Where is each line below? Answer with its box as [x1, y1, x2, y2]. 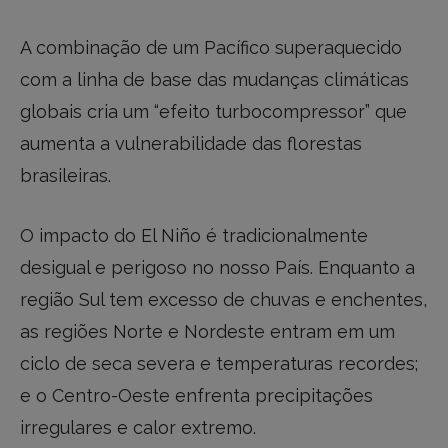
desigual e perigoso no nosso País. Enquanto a [20, 256, 415, 278]
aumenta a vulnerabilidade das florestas [20, 132, 362, 154]
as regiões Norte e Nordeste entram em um [20, 320, 395, 342]
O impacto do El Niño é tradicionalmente [20, 224, 368, 246]
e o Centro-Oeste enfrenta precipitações [20, 384, 373, 406]
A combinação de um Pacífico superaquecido [20, 36, 402, 58]
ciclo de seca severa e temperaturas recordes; [20, 352, 418, 374]
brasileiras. [20, 164, 111, 186]
